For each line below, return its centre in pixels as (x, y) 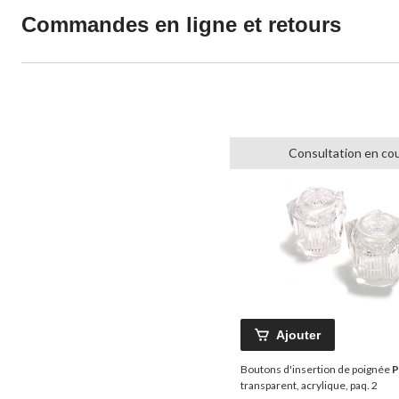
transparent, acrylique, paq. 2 (309, 386)
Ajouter (298, 335)
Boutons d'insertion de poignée (316, 370)
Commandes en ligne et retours (181, 25)
